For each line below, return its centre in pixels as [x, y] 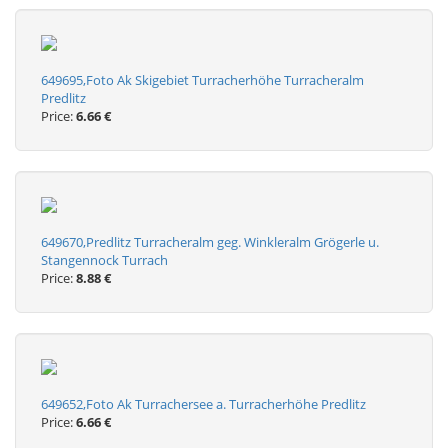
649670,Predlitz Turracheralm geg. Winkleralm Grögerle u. [210, 242]
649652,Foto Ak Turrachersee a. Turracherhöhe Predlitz [203, 404]
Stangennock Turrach [104, 260]
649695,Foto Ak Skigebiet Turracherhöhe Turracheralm [202, 80]
